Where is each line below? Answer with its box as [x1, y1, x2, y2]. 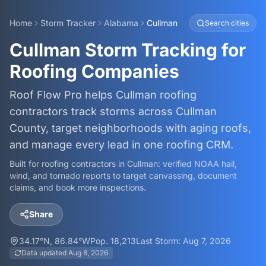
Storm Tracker [40, 18, 96, 28]
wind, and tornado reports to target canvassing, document [9, 170, 237, 180]
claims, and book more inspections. [9, 182, 146, 192]
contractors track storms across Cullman [9, 105, 217, 118]
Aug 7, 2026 [183, 236, 231, 246]
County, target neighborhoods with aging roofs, [9, 122, 251, 134]
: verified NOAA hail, [158, 159, 237, 169]
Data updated [21, 248, 68, 257]
